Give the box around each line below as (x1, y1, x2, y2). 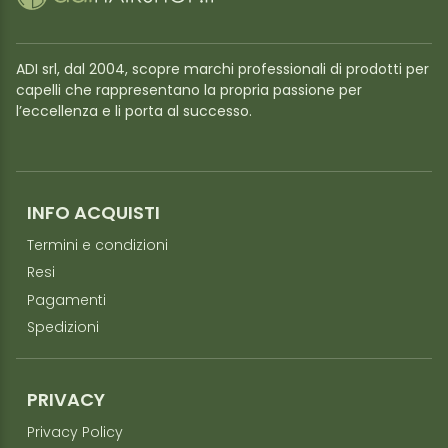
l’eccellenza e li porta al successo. (16, 104, 252, 120)
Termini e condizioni (26, 238, 168, 254)
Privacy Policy (26, 426, 123, 442)
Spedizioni (26, 321, 99, 337)
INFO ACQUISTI (26, 204, 160, 224)
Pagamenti (26, 293, 106, 309)
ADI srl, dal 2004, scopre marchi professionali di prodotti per (16, 62, 429, 78)
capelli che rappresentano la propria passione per (16, 83, 362, 99)
